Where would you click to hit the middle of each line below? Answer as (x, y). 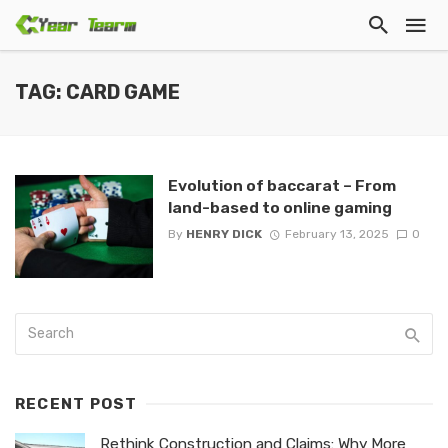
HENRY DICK (223, 234)
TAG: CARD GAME (97, 92)
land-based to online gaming (279, 207)
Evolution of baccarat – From (281, 185)
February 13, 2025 (336, 234)
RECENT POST (76, 404)
